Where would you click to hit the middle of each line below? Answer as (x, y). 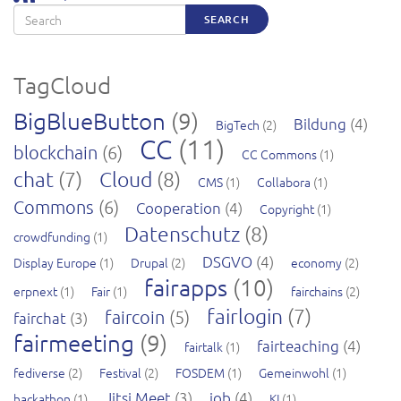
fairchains (317, 290)
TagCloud (62, 84)
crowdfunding (52, 236)
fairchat (40, 317)
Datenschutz (182, 233)
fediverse (39, 372)
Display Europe (55, 262)
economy (316, 262)
